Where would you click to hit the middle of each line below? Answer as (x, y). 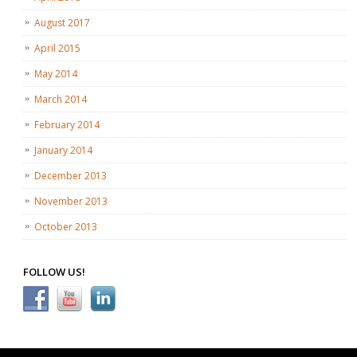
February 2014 (67, 125)
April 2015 (58, 49)
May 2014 (56, 74)
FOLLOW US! (54, 272)
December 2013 (71, 176)
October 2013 (66, 227)
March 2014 (61, 100)
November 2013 (71, 202)
